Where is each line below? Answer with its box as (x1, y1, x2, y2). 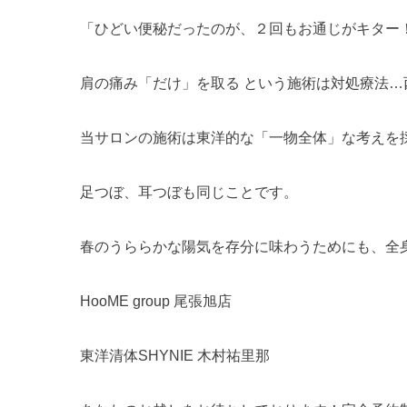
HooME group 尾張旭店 (80, 293, 232, 309)
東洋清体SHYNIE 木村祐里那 (80, 348, 270, 363)
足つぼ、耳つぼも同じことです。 (80, 184, 298, 200)
